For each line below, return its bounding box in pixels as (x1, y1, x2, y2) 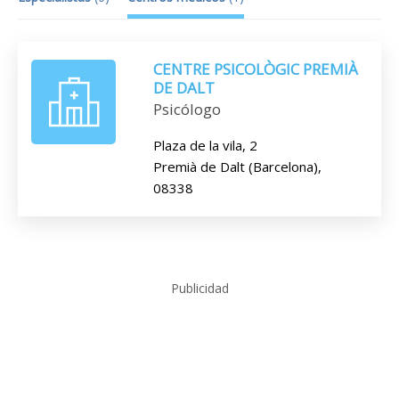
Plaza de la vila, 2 (153, 136, 257, 154)
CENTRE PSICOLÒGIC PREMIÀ (153, 59, 358, 79)
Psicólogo (153, 99, 221, 119)
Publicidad (170, 280, 229, 297)
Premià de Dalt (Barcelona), (153, 158, 322, 175)
